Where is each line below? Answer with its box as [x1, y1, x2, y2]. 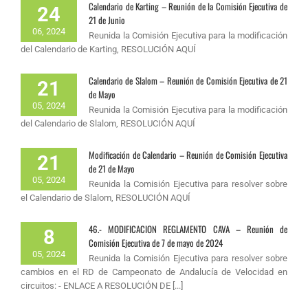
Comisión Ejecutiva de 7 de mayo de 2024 [89, 235, 223, 250]
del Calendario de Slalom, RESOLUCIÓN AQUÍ [21, 118, 195, 129]
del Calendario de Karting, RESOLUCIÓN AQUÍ [21, 43, 196, 54]
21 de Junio [89, 12, 125, 27]
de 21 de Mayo [89, 161, 135, 175]
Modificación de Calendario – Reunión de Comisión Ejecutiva [89, 147, 287, 162]
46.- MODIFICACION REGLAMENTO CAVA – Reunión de [89, 221, 287, 236]
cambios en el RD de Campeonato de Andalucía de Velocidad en [21, 266, 287, 277]
